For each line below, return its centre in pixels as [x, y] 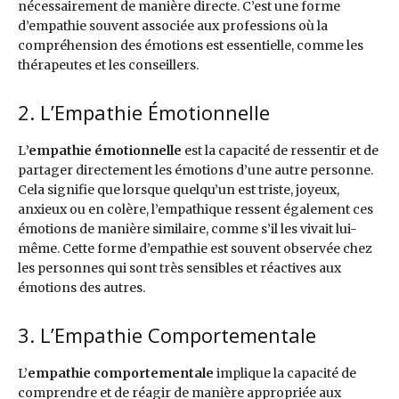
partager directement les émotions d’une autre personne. [195, 171]
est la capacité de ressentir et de [280, 151]
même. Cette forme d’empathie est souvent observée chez [195, 249]
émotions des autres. [81, 288]
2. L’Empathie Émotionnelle [144, 113]
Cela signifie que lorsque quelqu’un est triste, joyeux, [179, 190]
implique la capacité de [286, 374]
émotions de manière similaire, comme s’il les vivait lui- [187, 229]
